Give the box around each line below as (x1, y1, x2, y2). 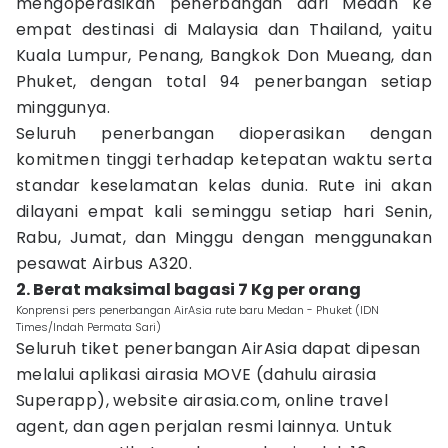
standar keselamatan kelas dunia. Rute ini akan (16, 174, 432, 197)
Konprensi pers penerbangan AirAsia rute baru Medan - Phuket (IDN (16, 302, 379, 318)
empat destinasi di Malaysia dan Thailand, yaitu (16, 18, 432, 41)
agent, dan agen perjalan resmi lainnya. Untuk (16, 415, 392, 438)
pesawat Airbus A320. (16, 252, 192, 275)
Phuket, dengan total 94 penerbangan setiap (16, 70, 432, 93)
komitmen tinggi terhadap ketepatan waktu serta (16, 148, 432, 171)
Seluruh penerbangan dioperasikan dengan (16, 122, 432, 145)
